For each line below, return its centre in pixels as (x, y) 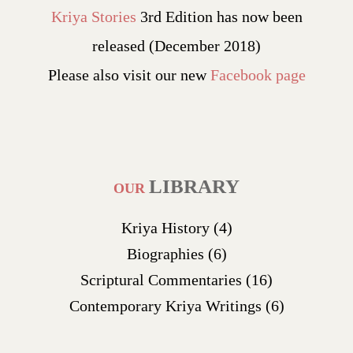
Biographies (167, 254)
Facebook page (258, 75)
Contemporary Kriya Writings (167, 306)
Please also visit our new (129, 75)
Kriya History (167, 228)
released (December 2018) (176, 46)
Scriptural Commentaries (163, 280)
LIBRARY (194, 186)
